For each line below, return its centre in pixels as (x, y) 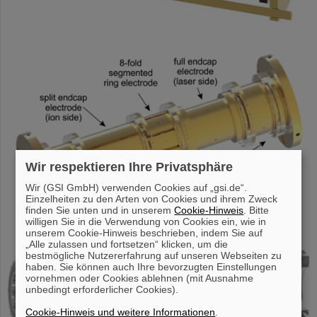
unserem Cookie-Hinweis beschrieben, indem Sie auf (144, 233)
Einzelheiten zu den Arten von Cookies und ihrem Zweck (152, 199)
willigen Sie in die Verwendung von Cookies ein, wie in (146, 221)
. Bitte (257, 210)
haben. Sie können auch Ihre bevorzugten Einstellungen (151, 267)
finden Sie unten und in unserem (100, 210)
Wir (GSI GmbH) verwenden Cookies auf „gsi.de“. (137, 188)
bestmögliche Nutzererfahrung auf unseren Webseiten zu (154, 255)
